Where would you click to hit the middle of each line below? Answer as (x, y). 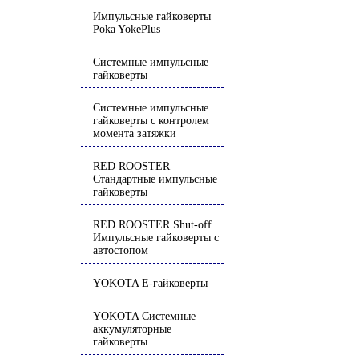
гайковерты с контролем (151, 121)
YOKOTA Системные (144, 316)
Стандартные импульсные (155, 179)
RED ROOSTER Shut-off (152, 225)
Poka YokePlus (127, 29)
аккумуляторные (132, 329)
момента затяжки (135, 133)
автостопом (121, 250)
